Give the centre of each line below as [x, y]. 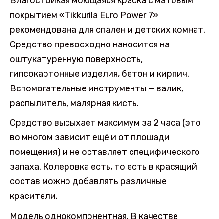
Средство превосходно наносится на [90, 44]
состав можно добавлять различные [88, 182]
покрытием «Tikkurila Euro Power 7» [84, 15]
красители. [34, 196]
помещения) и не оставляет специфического [105, 152]
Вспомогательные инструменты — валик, [97, 88]
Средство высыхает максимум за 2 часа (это [105, 123]
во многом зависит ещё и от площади [90, 138]
